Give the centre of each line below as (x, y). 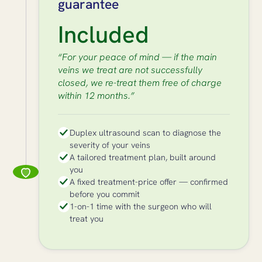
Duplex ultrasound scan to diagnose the (146, 132)
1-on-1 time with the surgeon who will (141, 206)
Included (104, 34)
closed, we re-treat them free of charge (140, 82)
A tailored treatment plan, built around (143, 157)
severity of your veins (110, 144)
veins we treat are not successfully (130, 70)
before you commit (105, 194)
